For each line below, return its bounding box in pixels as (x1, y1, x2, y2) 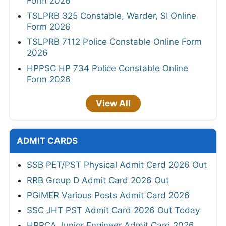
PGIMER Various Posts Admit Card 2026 (27, 190, 190, 200)
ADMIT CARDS (17, 135, 78, 146)
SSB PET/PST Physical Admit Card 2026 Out (27, 159, 207, 170)
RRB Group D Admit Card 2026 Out (27, 175, 169, 185)
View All (95, 98, 131, 108)
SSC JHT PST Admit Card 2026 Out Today (27, 205, 200, 215)
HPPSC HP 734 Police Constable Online (27, 63, 188, 73)
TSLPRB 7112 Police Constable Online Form (27, 36, 202, 47)
